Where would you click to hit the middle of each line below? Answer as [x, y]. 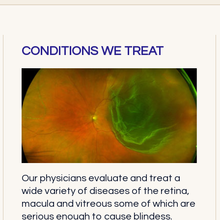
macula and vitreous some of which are [108, 204]
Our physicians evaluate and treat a [101, 179]
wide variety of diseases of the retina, [105, 191]
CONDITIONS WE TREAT [92, 51]
